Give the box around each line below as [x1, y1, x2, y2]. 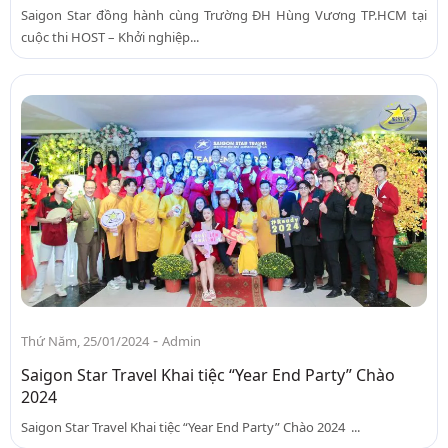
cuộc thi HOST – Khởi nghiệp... [21, 28, 199, 46]
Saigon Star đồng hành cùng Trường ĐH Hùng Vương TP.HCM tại [21, 6, 427, 24]
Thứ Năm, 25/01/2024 [21, 332, 149, 351]
